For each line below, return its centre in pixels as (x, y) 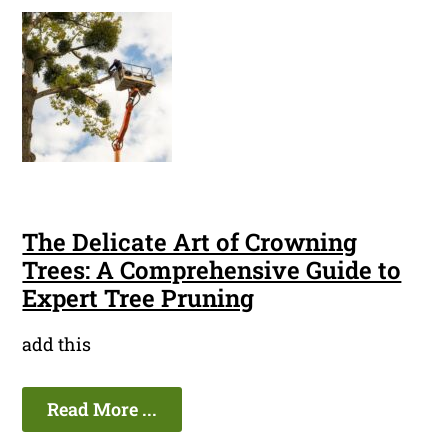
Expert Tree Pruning (138, 298)
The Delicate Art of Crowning (190, 242)
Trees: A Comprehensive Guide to (212, 270)
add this (57, 344)
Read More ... (102, 409)
